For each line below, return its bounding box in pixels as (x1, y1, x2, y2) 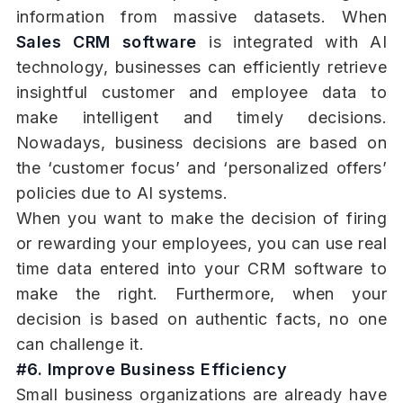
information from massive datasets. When (15, 7, 388, 27)
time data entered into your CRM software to (15, 259, 388, 279)
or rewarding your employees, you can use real (15, 234, 388, 254)
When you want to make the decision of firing (15, 209, 388, 228)
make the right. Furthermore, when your (15, 284, 388, 304)
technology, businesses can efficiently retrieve (15, 58, 388, 77)
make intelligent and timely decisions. (15, 108, 388, 128)
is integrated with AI (196, 32, 388, 52)
